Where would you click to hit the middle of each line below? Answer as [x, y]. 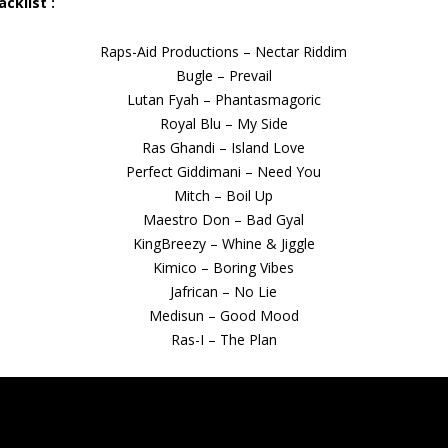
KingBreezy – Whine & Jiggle [223, 243]
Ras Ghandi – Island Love [224, 147]
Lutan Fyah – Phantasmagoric [223, 99]
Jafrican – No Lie [224, 291]
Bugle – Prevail [223, 75]
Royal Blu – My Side [223, 123]
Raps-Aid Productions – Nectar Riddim [224, 51]
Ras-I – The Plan [223, 339]
